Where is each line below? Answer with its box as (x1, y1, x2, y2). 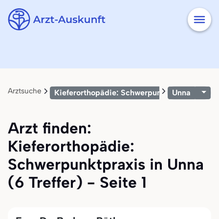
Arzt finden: (8, 119, 91, 137)
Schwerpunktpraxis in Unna (8, 155, 204, 174)
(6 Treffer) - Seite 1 (8, 173, 147, 192)
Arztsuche (8, 87, 42, 95)
